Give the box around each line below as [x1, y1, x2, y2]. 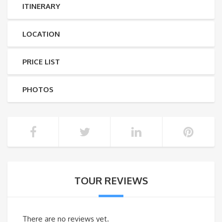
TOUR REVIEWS [74, 174, 148, 187]
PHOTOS [22, 85, 54, 95]
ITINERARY [22, 1, 60, 11]
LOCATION [22, 29, 60, 39]
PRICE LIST [22, 57, 60, 67]
